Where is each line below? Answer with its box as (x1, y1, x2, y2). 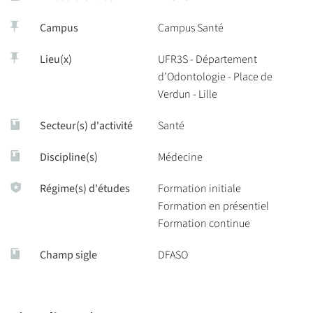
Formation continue (158, 216, 250, 231)
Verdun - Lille (158, 87, 217, 102)
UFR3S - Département (158, 52, 257, 67)
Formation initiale (158, 181, 241, 196)
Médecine (158, 150, 203, 165)
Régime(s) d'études (40, 181, 130, 196)
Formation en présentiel (158, 198, 269, 214)
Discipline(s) (40, 150, 98, 165)
